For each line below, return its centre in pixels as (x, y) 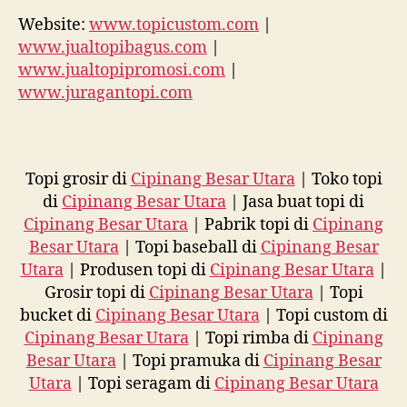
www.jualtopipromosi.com (122, 70)
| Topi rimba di (250, 338)
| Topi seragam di (143, 384)
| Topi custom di (323, 316)
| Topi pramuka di (189, 361)
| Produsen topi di (136, 270)
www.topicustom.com (174, 25)
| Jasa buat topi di (295, 202)
